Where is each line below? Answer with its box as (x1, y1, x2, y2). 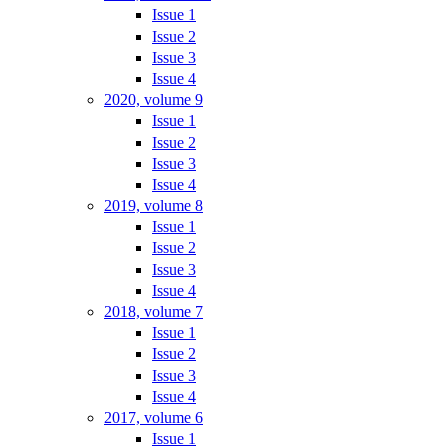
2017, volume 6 (104, 408, 203, 426)
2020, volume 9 (104, 91, 203, 109)
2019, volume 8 (104, 197, 203, 215)
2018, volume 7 (104, 303, 203, 320)
